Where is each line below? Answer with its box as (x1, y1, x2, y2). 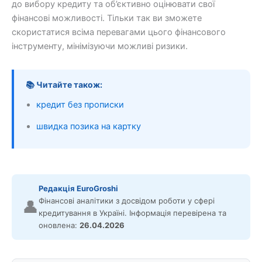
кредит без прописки (36, 99, 124, 110)
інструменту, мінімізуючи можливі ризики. (12, 40, 188, 51)
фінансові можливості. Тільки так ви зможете (12, 12, 202, 23)
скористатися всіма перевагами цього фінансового (12, 26, 226, 37)
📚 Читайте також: (26, 79, 102, 89)
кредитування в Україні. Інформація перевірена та (39, 208, 226, 218)
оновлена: (39, 220, 80, 230)
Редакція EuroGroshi (39, 183, 118, 193)
